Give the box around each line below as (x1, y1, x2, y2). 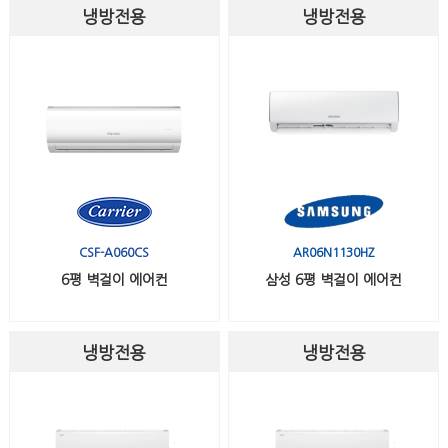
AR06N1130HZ (292, 247, 375, 260)
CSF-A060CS (79, 247, 150, 260)
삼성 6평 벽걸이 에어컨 (265, 273, 403, 288)
